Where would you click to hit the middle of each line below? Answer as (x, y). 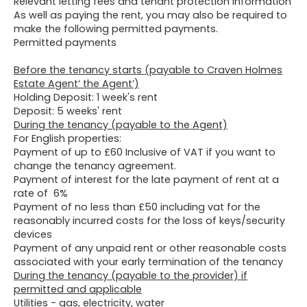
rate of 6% (41, 193)
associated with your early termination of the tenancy (148, 261)
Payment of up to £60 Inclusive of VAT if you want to (145, 152)
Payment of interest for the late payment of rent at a (146, 179)
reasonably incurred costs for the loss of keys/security (149, 220)
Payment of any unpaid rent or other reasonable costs (150, 248)
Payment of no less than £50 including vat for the (137, 207)
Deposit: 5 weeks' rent (68, 111)
